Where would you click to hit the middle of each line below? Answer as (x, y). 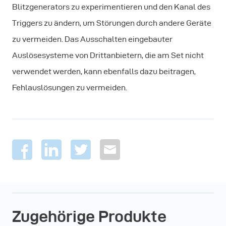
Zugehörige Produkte (89, 216)
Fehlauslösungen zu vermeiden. (70, 88)
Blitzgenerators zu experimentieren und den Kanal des (111, 7)
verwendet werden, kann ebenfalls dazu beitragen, (104, 71)
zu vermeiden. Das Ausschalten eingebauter (92, 39)
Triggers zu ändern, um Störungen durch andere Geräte (112, 23)
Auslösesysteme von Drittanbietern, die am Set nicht (108, 55)
